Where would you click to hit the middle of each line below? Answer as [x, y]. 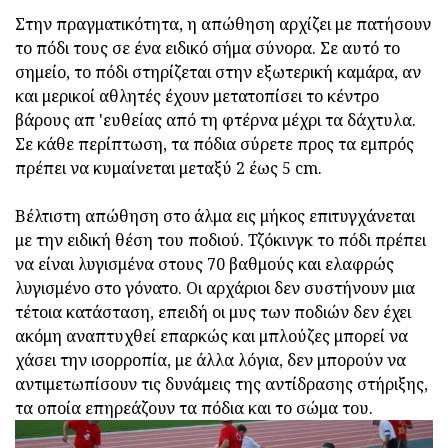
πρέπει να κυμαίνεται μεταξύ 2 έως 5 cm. [168, 168]
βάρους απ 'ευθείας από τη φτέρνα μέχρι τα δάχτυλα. [215, 120]
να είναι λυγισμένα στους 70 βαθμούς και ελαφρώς [204, 264]
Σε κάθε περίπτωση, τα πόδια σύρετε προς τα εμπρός [214, 144]
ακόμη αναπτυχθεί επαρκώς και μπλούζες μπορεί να [211, 336]
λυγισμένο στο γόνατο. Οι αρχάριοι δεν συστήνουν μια [215, 288]
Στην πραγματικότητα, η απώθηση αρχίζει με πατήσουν [223, 24]
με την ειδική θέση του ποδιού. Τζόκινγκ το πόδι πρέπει [220, 240]
